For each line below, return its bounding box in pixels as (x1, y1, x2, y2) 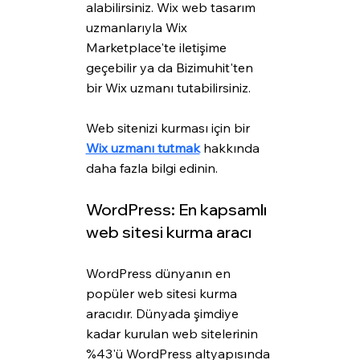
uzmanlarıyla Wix (85, 19, 190, 36)
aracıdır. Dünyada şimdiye (85, 305, 242, 322)
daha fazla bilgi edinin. (85, 160, 218, 177)
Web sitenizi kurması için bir (85, 120, 253, 137)
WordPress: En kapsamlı (85, 199, 270, 220)
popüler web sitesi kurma (85, 285, 240, 302)
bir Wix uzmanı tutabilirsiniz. (85, 80, 251, 96)
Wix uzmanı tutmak (85, 140, 200, 157)
